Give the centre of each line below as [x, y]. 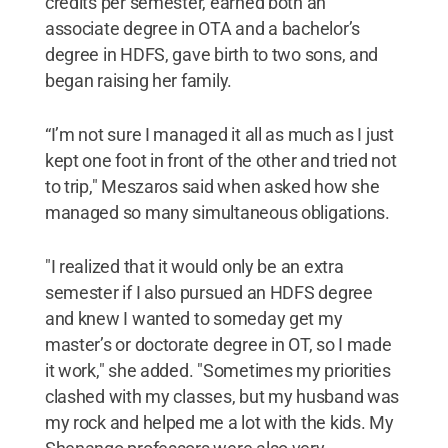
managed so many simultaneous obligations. [217, 212]
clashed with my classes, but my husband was [222, 396]
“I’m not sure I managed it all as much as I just [219, 134]
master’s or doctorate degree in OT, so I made [218, 344]
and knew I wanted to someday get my [193, 318]
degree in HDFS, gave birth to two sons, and [211, 54]
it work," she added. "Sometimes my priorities [217, 370]
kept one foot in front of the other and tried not [220, 160]
